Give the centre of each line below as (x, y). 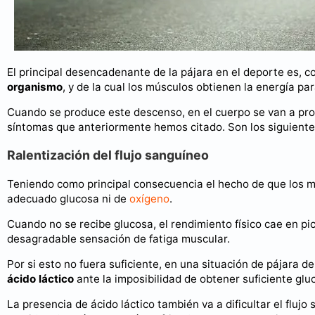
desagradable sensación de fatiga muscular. (118, 238)
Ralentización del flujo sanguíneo (108, 155)
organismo (35, 87)
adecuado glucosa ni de (68, 198)
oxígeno (149, 198)
